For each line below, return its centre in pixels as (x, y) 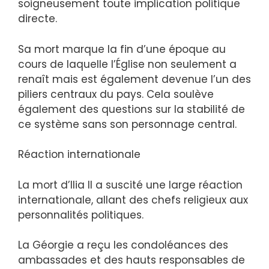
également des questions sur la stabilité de (131, 109)
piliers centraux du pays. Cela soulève (116, 94)
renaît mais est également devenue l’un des (134, 79)
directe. (38, 19)
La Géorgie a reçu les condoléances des (123, 245)
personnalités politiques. (81, 215)
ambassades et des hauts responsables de (131, 260)
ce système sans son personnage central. (127, 124)
